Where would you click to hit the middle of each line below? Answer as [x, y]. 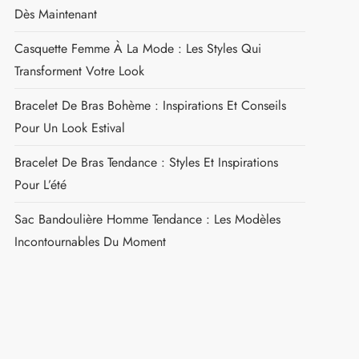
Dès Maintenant [55, 14]
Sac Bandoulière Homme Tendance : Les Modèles [147, 219]
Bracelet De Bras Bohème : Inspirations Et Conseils [150, 105]
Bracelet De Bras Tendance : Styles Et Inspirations [146, 162]
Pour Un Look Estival [69, 127]
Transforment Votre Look [79, 71]
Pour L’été [40, 184]
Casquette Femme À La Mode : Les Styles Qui [137, 48]
